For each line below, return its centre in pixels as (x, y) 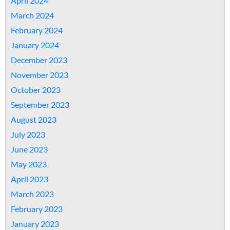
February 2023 (37, 209)
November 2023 (40, 75)
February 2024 (37, 30)
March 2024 (32, 15)
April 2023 (30, 179)
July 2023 (28, 134)
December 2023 (39, 60)
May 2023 (29, 164)
